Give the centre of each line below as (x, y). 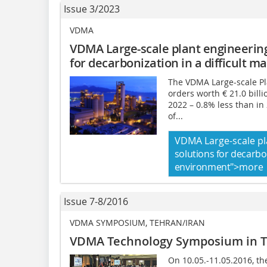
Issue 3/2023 (92, 9)
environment (202, 167)
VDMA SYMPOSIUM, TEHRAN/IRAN (137, 223)
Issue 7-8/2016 (96, 202)
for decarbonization (124, 63)
